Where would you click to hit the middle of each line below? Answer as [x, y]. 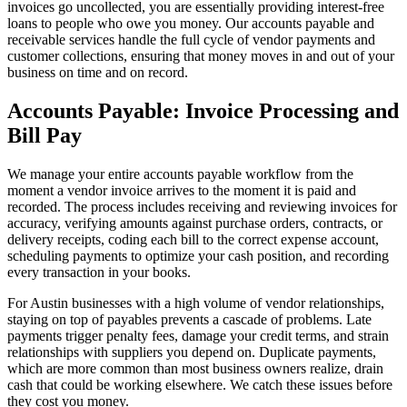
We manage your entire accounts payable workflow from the [180, 174]
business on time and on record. [98, 72]
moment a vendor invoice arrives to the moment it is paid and [182, 190]
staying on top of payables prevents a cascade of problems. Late [189, 319]
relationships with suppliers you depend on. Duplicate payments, [192, 352]
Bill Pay [45, 135]
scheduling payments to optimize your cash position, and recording [198, 255]
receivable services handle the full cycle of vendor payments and [191, 39]
